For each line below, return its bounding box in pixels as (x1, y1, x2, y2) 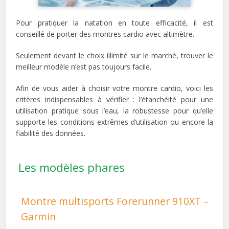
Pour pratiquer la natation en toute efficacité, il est (16, 17, 213, 28)
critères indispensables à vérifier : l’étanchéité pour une (16, 94, 213, 104)
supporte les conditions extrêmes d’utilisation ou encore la (16, 117, 213, 127)
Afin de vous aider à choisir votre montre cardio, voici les (16, 83, 213, 93)
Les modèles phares (18, 159, 125, 175)
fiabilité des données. (16, 128, 86, 138)
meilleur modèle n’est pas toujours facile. (16, 61, 152, 72)
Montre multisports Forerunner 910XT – (21, 194, 209, 208)
